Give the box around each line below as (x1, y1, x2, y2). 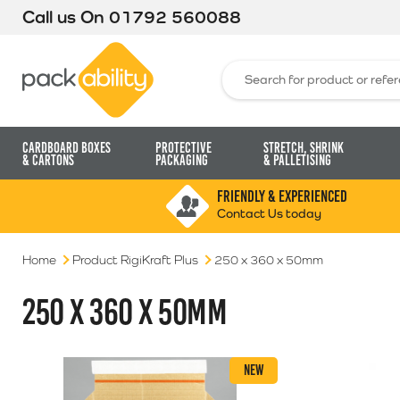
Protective (154, 140, 212, 155)
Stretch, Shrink (262, 140, 344, 155)
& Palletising (262, 153, 331, 168)
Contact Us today (216, 206, 321, 221)
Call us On (22, 5, 109, 28)
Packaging (154, 153, 208, 168)
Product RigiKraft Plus (72, 253, 198, 267)
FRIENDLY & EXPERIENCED (216, 187, 347, 205)
